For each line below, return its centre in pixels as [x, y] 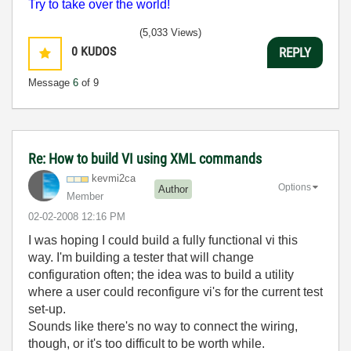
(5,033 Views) [170, 33]
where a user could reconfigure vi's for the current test [175, 292]
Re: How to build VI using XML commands [145, 159]
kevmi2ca [114, 178]
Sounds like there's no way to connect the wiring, [163, 326]
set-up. [47, 309]
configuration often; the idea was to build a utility [161, 275]
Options [295, 187]
